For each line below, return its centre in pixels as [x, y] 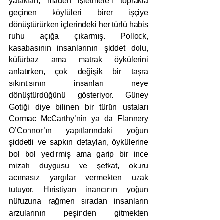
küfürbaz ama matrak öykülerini [79, 60]
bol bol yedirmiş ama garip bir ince [79, 154]
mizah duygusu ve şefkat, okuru [79, 166]
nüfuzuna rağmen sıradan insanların [79, 201]
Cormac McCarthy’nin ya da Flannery [79, 119]
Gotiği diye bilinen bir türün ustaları [79, 107]
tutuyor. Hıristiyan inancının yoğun [79, 190]
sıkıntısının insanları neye [79, 83]
